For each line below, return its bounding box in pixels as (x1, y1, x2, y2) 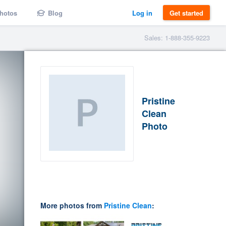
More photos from (40, 200, 104, 210)
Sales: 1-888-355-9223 (144, 33, 210, 42)
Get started (169, 8, 203, 18)
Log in (132, 8, 152, 18)
